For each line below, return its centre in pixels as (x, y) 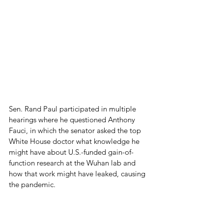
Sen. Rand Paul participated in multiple (73, 109)
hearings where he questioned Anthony (73, 119)
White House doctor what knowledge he (75, 141)
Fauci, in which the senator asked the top (76, 130)
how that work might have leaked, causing (78, 173)
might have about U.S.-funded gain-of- (71, 152)
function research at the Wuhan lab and (73, 163)
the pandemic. (32, 184)
